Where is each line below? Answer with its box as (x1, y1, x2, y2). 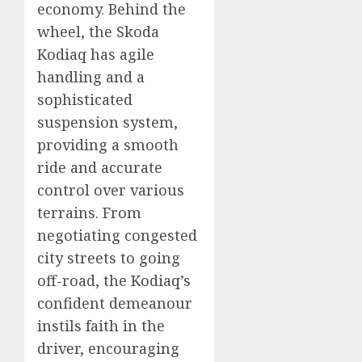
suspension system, (37, 112, 178, 132)
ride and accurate (37, 157, 162, 177)
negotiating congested (37, 225, 197, 245)
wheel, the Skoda (37, 21, 159, 41)
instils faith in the (37, 315, 165, 335)
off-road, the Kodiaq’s (37, 270, 191, 290)
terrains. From (37, 202, 141, 222)
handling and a (37, 66, 145, 86)
